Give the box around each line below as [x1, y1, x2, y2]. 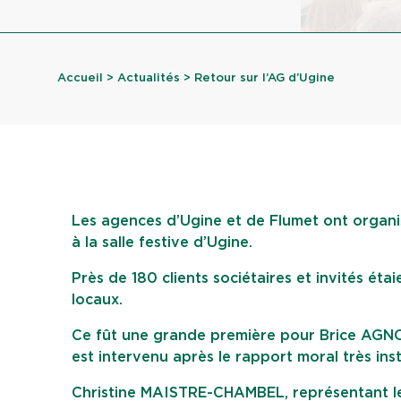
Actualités [117, 73, 180, 84]
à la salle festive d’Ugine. [72, 235, 252, 250]
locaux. [72, 293, 123, 307]
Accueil [57, 73, 103, 84]
